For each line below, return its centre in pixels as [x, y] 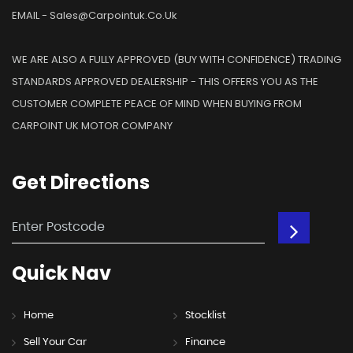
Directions [98, 182]
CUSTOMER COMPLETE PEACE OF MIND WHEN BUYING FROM [157, 103]
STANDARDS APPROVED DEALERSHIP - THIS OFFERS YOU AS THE [165, 81]
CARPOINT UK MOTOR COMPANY [92, 125]
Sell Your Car [55, 342]
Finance [205, 342]
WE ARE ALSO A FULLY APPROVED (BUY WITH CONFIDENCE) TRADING [176, 59]
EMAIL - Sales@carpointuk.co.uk [95, 15]
